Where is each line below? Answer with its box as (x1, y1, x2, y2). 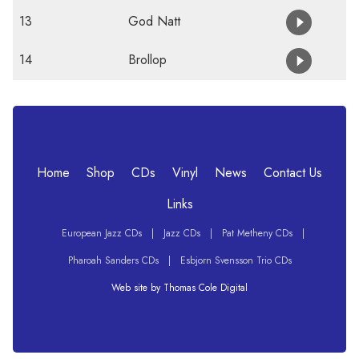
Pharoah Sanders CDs (67, 253, 159, 268)
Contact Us (264, 163, 322, 183)
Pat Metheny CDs (221, 226, 292, 241)
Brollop (128, 50, 167, 70)
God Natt (128, 12, 180, 31)
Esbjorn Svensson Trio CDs (179, 253, 292, 268)
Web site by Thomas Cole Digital (111, 280, 248, 296)
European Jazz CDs (61, 226, 142, 241)
